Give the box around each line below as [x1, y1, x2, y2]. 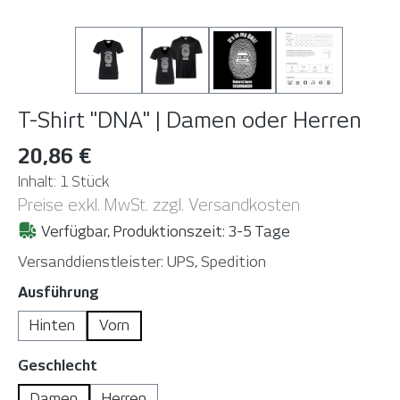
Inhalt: [18, 173, 60, 191]
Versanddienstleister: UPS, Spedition [18, 254, 266, 271]
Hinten [29, 317, 75, 335]
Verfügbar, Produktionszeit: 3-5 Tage [37, 223, 290, 241]
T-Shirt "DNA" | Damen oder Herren [18, 107, 362, 134]
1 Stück [60, 173, 109, 191]
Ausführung [18, 284, 99, 302]
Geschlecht [18, 357, 97, 375]
